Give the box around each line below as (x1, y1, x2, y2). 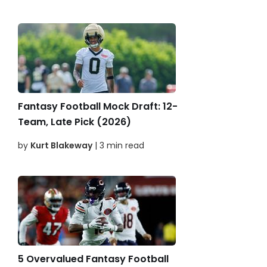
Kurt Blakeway (30, 139, 92, 152)
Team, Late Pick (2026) (18, 115, 131, 129)
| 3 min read (92, 139, 144, 152)
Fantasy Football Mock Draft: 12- (18, 100, 178, 114)
